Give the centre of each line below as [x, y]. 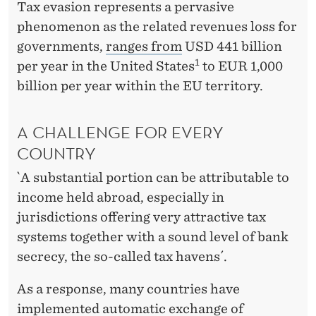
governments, [61, 46]
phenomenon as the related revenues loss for [157, 26]
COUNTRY [56, 153]
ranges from [144, 46]
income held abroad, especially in [121, 197]
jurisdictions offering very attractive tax [141, 217]
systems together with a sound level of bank [153, 237]
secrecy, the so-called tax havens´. [122, 257]
